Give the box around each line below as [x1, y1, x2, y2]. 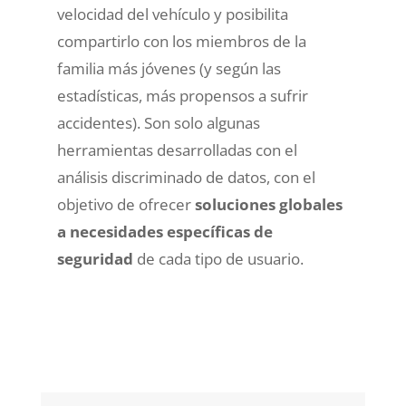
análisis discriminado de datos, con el [56, 166, 315, 188]
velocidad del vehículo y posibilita [56, 3, 288, 24]
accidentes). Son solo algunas [56, 111, 260, 133]
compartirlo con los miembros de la [56, 30, 306, 52]
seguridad [56, 247, 133, 269]
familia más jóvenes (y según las [56, 57, 281, 79]
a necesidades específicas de [56, 220, 273, 242]
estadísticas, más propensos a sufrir [56, 84, 308, 106]
